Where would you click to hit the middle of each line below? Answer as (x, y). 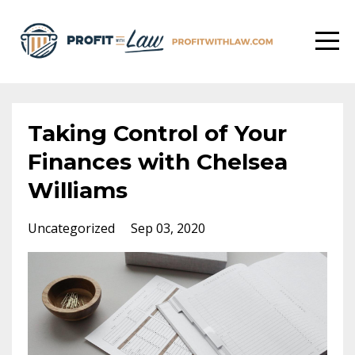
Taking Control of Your (157, 133)
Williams (78, 190)
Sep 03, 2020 (168, 228)
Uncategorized (73, 228)
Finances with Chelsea (158, 162)
